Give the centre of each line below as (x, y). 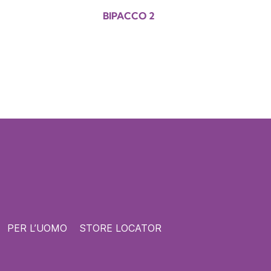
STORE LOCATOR (120, 228)
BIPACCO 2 (129, 15)
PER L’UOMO (37, 228)
